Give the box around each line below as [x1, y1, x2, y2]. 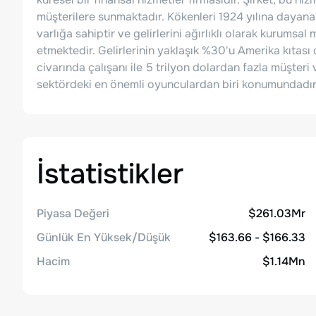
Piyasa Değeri [37, 206, 109, 221]
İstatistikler [37, 156, 183, 192]
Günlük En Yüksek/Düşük [37, 230, 171, 245]
